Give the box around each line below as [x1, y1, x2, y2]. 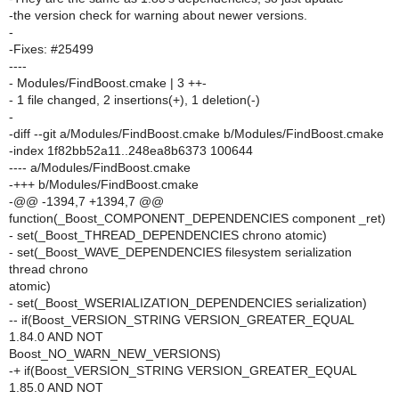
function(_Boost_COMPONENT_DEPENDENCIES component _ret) [9, 211, 386, 225]
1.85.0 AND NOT [9, 380, 103, 395]
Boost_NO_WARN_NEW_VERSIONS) [9, 346, 221, 361]
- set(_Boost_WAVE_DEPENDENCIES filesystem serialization [9, 245, 352, 259]
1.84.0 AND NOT [9, 330, 103, 344]
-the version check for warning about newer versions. [9, 8, 307, 22]
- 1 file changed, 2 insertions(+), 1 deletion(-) [9, 93, 260, 107]
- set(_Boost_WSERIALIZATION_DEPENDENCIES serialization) [9, 296, 367, 310]
